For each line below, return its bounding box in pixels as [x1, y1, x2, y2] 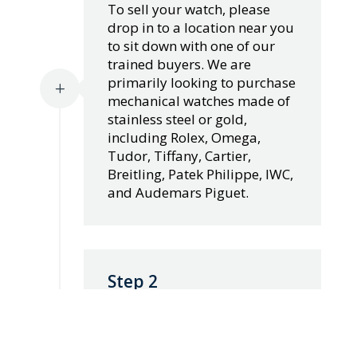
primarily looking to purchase [107, 73, 296, 92]
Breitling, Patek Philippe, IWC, [107, 165, 293, 184]
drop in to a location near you [107, 18, 294, 37]
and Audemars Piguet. [107, 183, 249, 202]
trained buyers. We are [107, 55, 251, 74]
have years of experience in [107, 316, 277, 335]
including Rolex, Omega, [107, 128, 261, 147]
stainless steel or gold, [107, 110, 247, 129]
